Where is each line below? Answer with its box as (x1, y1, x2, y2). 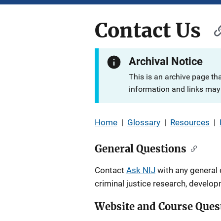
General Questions (95, 143, 186, 155)
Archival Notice (129, 55, 203, 68)
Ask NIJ (126, 165, 155, 175)
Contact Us (95, 18, 201, 43)
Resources (170, 117, 210, 127)
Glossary (127, 117, 160, 127)
